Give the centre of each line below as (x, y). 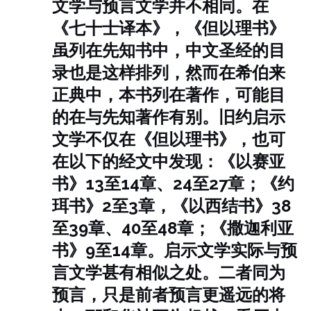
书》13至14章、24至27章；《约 (173, 184)
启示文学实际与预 (230, 250)
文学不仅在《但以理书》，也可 (169, 139)
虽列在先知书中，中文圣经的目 (169, 50)
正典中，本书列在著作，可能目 (169, 95)
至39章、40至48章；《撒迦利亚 (173, 228)
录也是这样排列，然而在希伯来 (169, 73)
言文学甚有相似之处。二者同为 (169, 272)
